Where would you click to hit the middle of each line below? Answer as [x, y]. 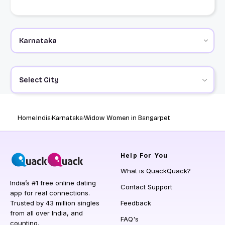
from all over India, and [46, 213]
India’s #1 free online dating [53, 183]
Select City [39, 80]
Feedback [136, 203]
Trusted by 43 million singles [55, 203]
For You [153, 156]
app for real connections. [50, 193]
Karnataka [67, 118]
